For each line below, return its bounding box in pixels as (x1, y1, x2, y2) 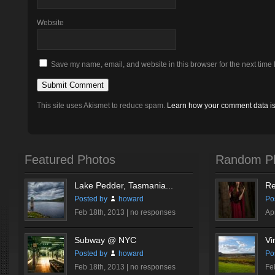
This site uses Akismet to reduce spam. (37, 101, 167, 110)
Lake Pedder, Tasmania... (74, 180, 173, 190)
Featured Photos (25, 153, 115, 166)
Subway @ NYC (74, 235, 136, 245)
